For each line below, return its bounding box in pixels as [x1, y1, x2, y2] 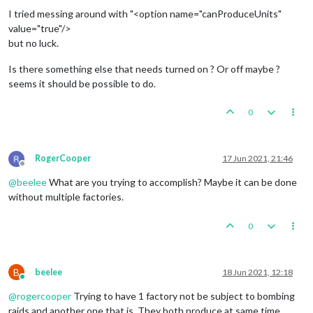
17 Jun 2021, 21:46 [222, 152, 293, 163]
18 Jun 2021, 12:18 [222, 266, 293, 277]
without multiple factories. [8, 190, 124, 203]
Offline [22, 163, 48, 174]
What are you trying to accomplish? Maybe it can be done [47, 175, 297, 188]
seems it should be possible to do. [8, 77, 156, 89]
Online [22, 276, 48, 287]
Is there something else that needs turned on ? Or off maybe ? [8, 62, 280, 75]
